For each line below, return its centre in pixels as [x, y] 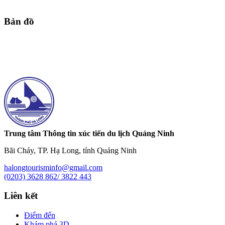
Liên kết [21, 196]
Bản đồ [19, 21]
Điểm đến [40, 215]
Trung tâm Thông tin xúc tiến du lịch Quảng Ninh [89, 133]
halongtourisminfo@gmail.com [53, 167]
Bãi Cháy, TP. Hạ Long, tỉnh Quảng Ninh [70, 150]
